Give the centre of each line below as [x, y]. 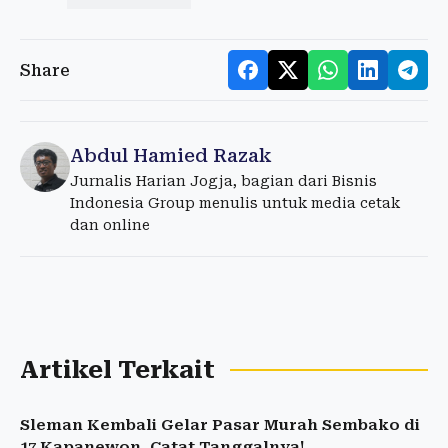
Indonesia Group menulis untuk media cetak [235, 203]
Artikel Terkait [117, 370]
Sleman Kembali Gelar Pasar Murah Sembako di [220, 425]
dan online [110, 225]
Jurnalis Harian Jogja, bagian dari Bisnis [223, 181]
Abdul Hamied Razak [170, 155]
